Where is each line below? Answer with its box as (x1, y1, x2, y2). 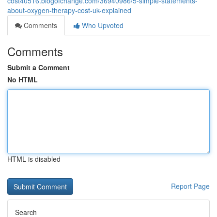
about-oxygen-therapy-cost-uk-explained (7, 5, 131, 15)
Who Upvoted (80, 20, 124, 30)
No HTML (7, 75, 38, 84)
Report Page (171, 181, 210, 191)
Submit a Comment (7, 62, 70, 72)
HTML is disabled (7, 154, 61, 164)
